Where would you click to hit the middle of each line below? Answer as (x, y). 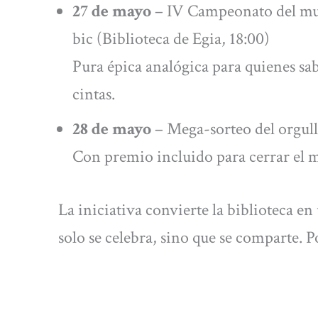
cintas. (94, 94)
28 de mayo (112, 128)
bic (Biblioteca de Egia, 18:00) (171, 38)
